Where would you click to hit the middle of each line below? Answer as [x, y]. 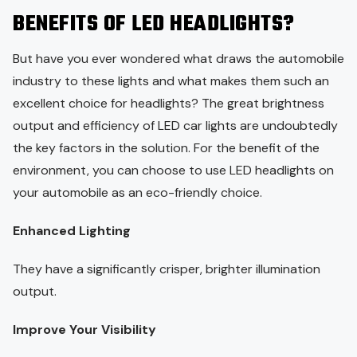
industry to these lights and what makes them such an [171, 81]
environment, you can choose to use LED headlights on [173, 171]
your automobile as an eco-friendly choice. [137, 193]
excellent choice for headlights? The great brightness [169, 104]
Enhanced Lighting [72, 231]
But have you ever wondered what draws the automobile [178, 59]
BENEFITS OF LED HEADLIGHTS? [154, 25]
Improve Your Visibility [84, 330]
